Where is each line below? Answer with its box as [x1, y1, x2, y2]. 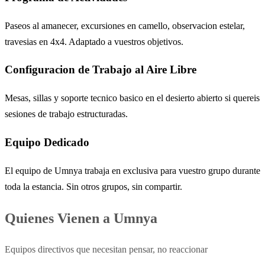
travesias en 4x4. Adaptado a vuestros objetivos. [5, 36, 183, 47]
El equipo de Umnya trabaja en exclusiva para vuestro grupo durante [5, 165, 260, 176]
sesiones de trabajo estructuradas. [5, 109, 128, 119]
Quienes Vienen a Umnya [5, 210, 157, 226]
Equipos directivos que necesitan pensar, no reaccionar [5, 244, 208, 255]
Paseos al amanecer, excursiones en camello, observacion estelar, [5, 20, 245, 31]
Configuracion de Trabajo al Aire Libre [5, 63, 196, 76]
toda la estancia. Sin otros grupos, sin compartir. [5, 181, 182, 192]
